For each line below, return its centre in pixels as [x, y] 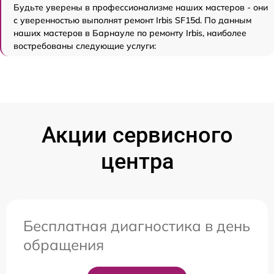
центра [137, 162]
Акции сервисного [137, 135]
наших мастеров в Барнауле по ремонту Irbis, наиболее [130, 33]
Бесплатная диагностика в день [137, 226]
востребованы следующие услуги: [85, 46]
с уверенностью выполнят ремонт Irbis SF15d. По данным [132, 20]
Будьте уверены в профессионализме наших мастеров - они [141, 8]
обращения [64, 245]
